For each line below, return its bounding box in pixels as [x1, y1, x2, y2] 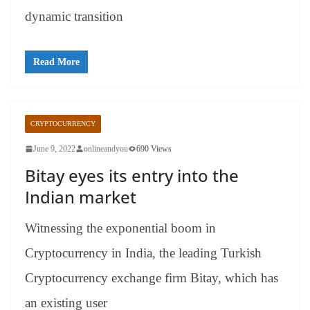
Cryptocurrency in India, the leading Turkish [25, 246, 262, 261]
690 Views [136, 144, 172, 154]
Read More [33, 57, 80, 68]
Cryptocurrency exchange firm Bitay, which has [25, 271, 278, 286]
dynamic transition [25, 8, 123, 24]
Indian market [25, 185, 136, 209]
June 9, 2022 [33, 144, 75, 154]
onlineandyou [84, 144, 128, 154]
